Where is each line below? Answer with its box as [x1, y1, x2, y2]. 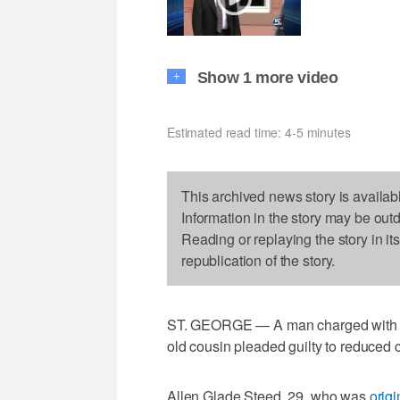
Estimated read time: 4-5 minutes [167, 122, 351, 141]
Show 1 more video [196, 68, 338, 87]
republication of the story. [181, 249, 336, 271]
